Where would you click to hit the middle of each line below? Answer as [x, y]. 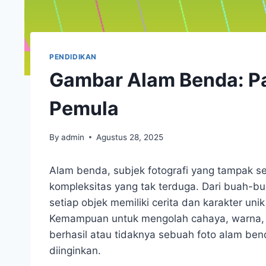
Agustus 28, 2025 [130, 137]
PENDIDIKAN [73, 57]
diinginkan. [75, 250]
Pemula [84, 108]
